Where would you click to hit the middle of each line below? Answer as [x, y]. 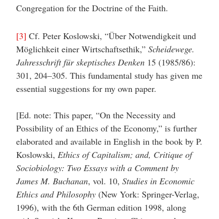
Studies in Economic [158, 181]
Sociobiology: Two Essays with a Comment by [97, 168]
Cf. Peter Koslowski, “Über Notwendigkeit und [111, 36]
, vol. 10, [105, 181]
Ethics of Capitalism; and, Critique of [125, 154]
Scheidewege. [171, 49]
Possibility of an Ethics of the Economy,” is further [106, 128]
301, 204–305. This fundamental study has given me [109, 75]
